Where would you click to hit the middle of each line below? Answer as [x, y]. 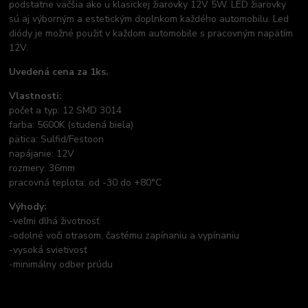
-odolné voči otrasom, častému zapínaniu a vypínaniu [124, 235]
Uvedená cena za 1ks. [59, 71]
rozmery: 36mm [42, 168]
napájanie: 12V [42, 153]
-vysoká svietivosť [48, 250]
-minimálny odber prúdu [61, 264]
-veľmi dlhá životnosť [55, 221]
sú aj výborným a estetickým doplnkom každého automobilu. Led [149, 19]
